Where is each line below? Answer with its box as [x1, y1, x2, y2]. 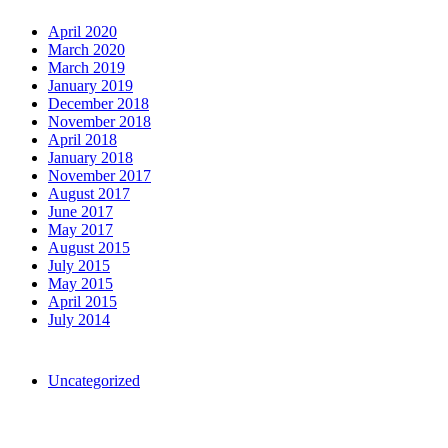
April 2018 [48, 130, 117, 148]
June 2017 [48, 202, 113, 220]
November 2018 [48, 112, 151, 130]
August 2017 [48, 184, 130, 202]
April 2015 [48, 292, 117, 310]
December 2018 [48, 94, 149, 112]
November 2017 [48, 166, 151, 184]
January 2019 [48, 76, 133, 94]
